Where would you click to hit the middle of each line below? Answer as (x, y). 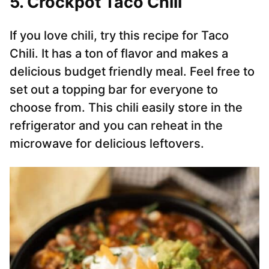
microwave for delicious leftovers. (107, 144)
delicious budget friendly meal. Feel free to (132, 72)
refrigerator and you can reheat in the (116, 126)
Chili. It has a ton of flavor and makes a (119, 54)
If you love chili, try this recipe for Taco (119, 36)
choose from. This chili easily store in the (126, 108)
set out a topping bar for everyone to (114, 90)
